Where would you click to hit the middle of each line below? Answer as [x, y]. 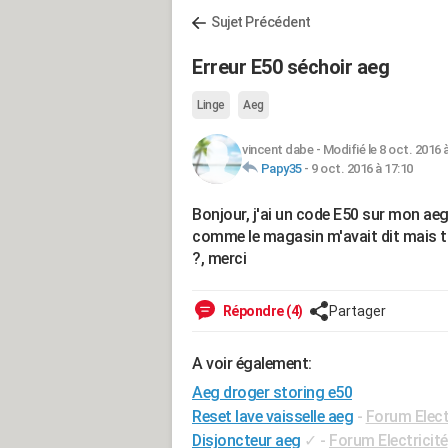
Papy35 [281, 168]
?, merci [219, 258]
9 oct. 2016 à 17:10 [362, 168]
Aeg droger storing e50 [272, 392]
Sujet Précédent [261, 22]
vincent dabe [277, 149]
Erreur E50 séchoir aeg [290, 67]
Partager [357, 311]
